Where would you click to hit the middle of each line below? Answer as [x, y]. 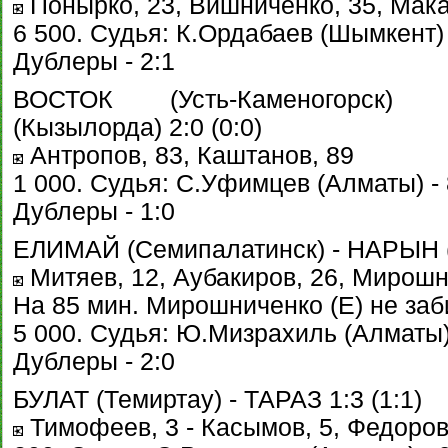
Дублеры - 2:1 [94, 61]
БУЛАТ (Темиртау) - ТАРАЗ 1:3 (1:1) [217, 399]
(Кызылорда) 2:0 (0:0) [137, 127]
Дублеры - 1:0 [94, 211]
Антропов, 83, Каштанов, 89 [188, 155]
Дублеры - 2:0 [94, 361]
